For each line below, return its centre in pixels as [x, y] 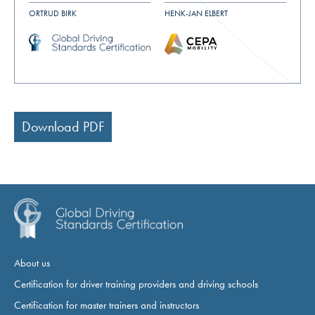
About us [32, 263]
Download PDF [63, 126]
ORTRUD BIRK [53, 14]
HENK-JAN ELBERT [196, 14]
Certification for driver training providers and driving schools [136, 284]
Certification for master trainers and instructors [107, 305]
